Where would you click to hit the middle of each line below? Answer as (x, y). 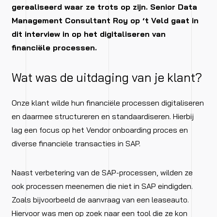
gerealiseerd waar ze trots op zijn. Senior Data (104, 7)
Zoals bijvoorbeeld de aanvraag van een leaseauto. (100, 200)
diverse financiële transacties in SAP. (76, 143)
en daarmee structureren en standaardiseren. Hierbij (103, 116)
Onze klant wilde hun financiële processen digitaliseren (108, 103)
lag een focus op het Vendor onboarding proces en (100, 130)
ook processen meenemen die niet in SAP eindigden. (102, 186)
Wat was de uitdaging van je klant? (107, 77)
